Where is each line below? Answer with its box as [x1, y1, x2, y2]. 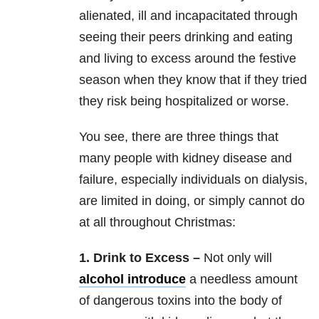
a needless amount [186, 272, 298, 287]
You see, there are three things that [79, 130, 278, 145]
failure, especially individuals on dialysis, [79, 172, 308, 187]
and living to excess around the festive [79, 51, 296, 66]
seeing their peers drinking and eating [79, 30, 293, 45]
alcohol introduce [79, 272, 186, 287]
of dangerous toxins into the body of [79, 293, 282, 308]
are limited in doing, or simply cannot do [79, 194, 305, 209]
